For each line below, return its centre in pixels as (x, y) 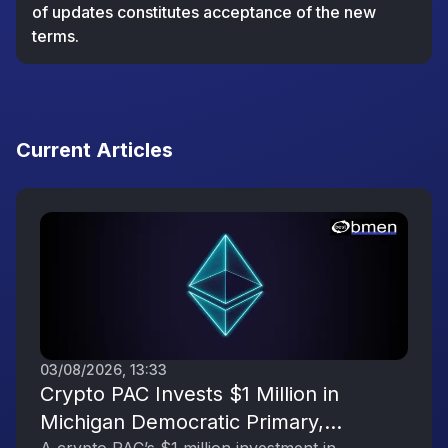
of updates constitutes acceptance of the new (204, 12)
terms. (55, 36)
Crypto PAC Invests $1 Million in (189, 394)
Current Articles (94, 150)
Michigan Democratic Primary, (182, 422)
